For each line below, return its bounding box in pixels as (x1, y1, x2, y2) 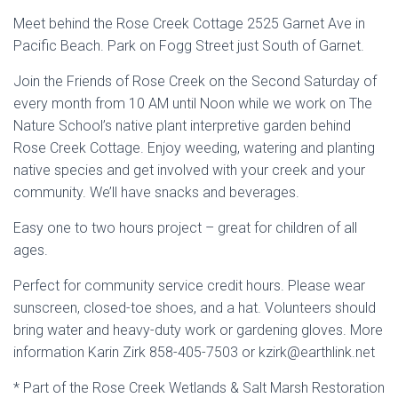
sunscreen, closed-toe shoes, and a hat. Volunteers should (13, 299, 376, 316)
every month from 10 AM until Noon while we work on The (13, 95, 372, 112)
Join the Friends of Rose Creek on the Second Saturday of (13, 73, 377, 90)
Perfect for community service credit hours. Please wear (13, 277, 365, 294)
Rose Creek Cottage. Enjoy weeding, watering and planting (13, 139, 375, 156)
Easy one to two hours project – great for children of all (13, 219, 357, 236)
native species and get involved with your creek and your (13, 162, 365, 179)
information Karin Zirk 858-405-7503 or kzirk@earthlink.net (13, 344, 375, 361)
